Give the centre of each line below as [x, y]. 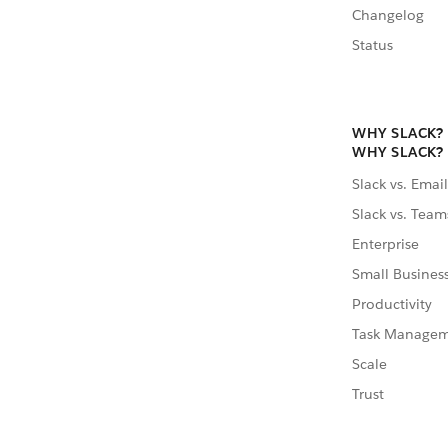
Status [372, 45]
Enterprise [385, 243]
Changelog [388, 15]
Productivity [392, 303]
